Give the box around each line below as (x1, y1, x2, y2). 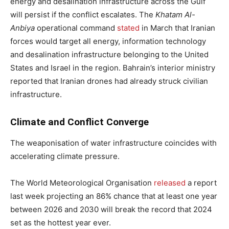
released (154, 177, 186, 188)
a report (186, 177, 217, 188)
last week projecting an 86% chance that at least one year (10, 191, 217, 201)
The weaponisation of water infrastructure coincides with (10, 138, 217, 148)
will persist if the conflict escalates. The (10, 9, 155, 19)
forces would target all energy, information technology (10, 36, 206, 46)
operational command (35, 22, 117, 33)
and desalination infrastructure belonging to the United (10, 49, 209, 59)
